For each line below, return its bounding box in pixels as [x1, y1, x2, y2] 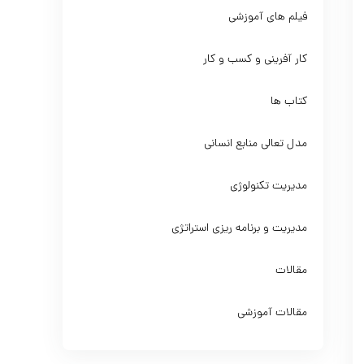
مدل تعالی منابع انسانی [204, 136, 308, 153]
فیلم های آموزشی [228, 9, 308, 26]
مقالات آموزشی [237, 305, 308, 322]
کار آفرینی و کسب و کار [203, 51, 308, 68]
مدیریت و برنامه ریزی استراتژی [171, 220, 308, 237]
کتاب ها [271, 93, 308, 110]
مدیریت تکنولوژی [230, 178, 308, 195]
